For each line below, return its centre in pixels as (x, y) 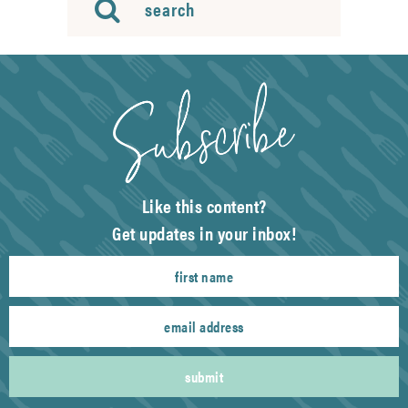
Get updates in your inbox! (204, 232)
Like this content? (204, 205)
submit (204, 376)
